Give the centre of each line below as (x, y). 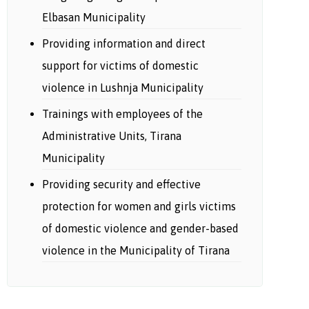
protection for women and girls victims (139, 206)
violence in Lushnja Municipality (122, 88)
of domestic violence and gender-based (140, 228)
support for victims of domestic (120, 66)
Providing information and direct (123, 43)
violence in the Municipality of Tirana (136, 250)
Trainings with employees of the (122, 114)
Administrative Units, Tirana (111, 136)
